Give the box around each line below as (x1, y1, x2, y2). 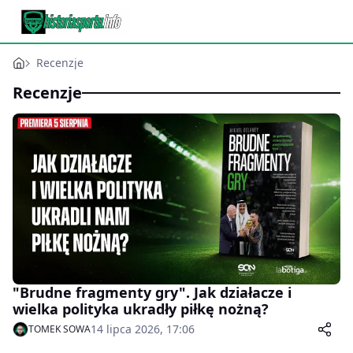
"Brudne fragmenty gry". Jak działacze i (13, 283, 292, 303)
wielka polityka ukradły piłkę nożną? (13, 299, 269, 319)
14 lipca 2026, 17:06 (91, 321, 195, 337)
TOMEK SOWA (28, 322, 91, 336)
